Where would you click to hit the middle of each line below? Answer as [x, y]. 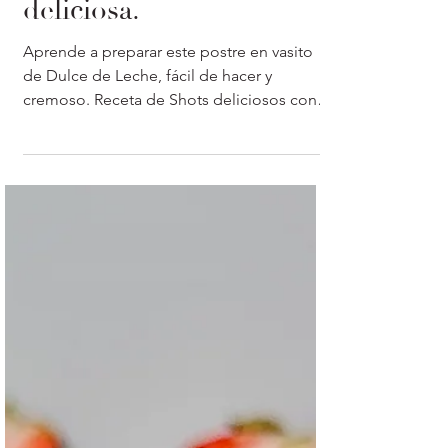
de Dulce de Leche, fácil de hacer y [147, 131]
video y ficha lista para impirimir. [136, 179]
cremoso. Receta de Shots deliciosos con [170, 155]
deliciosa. [81, 66]
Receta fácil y [104, 27]
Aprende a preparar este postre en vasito [168, 107]
